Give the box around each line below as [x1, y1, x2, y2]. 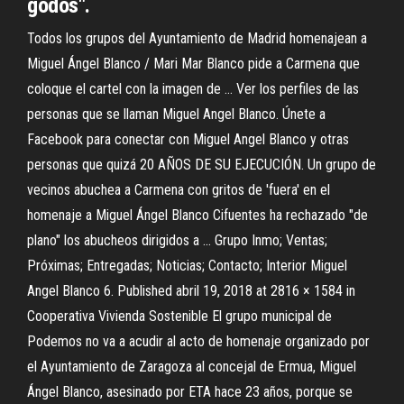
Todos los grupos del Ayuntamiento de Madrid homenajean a [27, 30, 367, 47]
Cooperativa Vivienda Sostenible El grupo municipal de [27, 308, 332, 325]
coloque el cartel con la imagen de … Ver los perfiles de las [27, 80, 359, 97]
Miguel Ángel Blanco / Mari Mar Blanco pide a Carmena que [27, 55, 360, 72]
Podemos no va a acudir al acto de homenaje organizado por [27, 333, 370, 350]
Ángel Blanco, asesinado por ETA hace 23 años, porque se [27, 383, 353, 400]
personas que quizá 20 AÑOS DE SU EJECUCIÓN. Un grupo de [27, 156, 376, 173]
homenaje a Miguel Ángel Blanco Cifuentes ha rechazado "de [27, 207, 368, 224]
